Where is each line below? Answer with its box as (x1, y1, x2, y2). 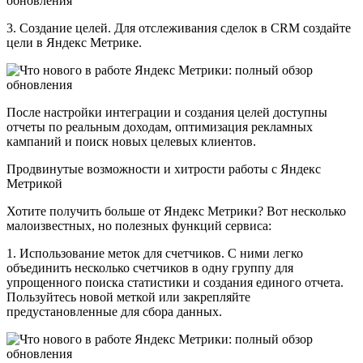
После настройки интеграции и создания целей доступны (6, 105, 327, 119)
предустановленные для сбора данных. (6, 304, 222, 318)
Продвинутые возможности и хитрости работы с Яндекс (6, 161, 321, 176)
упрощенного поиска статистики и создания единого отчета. (6, 275, 344, 289)
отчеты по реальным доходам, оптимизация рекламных (6, 119, 313, 134)
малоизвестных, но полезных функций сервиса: (6, 218, 271, 233)
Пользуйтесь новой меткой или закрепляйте (6, 289, 250, 304)
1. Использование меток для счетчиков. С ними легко (6, 246, 303, 260)
